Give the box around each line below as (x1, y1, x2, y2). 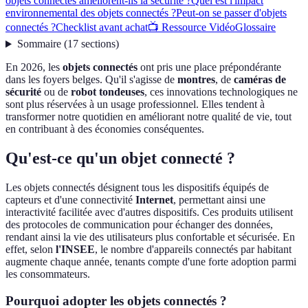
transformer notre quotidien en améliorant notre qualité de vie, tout (5, 111, 291, 123)
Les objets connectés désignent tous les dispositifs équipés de (5, 181, 269, 194)
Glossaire (235, 21, 276, 34)
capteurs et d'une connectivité (5, 194, 135, 206)
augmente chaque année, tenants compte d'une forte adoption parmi (5, 256, 296, 268)
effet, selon (5, 243, 56, 256)
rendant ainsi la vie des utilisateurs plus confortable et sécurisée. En (5, 231, 295, 243)
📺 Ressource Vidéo (148, 21, 235, 34)
